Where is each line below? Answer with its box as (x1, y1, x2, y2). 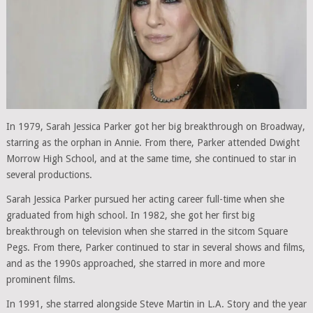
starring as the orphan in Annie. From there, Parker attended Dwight (6, 137, 300, 149)
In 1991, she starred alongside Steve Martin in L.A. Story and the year (6, 298, 307, 310)
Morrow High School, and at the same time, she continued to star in (6, 153, 296, 165)
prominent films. (6, 274, 75, 286)
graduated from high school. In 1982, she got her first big (6, 210, 255, 221)
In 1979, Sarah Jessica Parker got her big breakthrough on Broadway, (6, 121, 305, 133)
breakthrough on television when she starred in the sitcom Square (6, 226, 288, 238)
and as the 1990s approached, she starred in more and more (6, 258, 265, 270)
